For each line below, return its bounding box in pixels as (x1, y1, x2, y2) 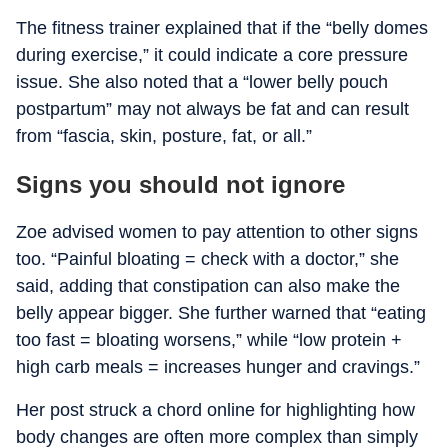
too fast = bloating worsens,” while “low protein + (16, 330, 402, 350)
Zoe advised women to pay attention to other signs (16, 222, 418, 242)
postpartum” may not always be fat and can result (16, 99, 409, 119)
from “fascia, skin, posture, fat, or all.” (16, 126, 312, 146)
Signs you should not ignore (16, 171, 345, 198)
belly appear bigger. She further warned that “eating (16, 303, 426, 323)
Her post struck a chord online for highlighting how (16, 400, 415, 420)
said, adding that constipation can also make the (16, 276, 400, 296)
